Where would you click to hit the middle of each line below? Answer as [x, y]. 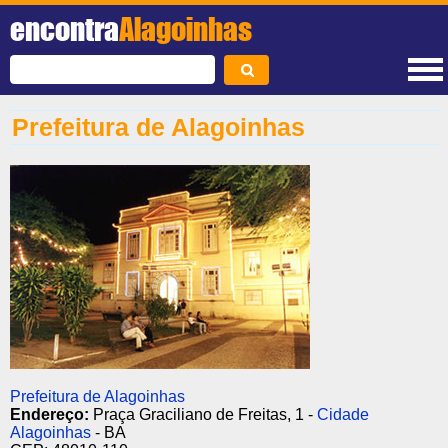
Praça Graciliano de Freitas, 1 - [205, 414]
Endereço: [51, 414]
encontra [64, 29]
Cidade [343, 414]
